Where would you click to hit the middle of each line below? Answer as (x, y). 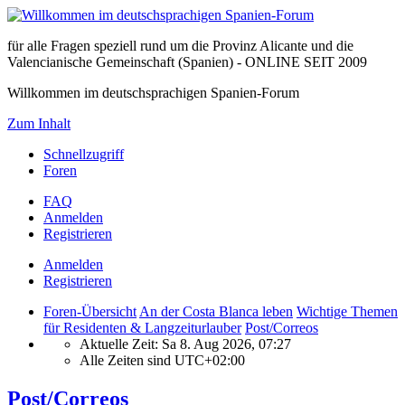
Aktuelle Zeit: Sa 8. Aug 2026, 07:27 (185, 344)
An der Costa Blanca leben (216, 311)
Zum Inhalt (39, 123)
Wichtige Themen (347, 311)
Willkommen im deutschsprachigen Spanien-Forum (153, 93)
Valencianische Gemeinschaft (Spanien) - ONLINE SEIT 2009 (187, 62)
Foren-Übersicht (90, 311)
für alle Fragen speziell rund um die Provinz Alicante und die (180, 46)
